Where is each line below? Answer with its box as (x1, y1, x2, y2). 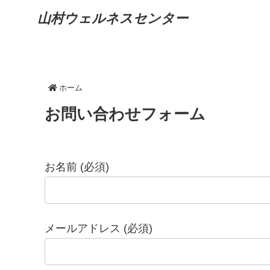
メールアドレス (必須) (45, 222, 152, 235)
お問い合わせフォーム (45, 105, 206, 123)
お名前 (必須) (45, 161, 109, 174)
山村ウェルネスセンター (37, 10, 188, 26)
